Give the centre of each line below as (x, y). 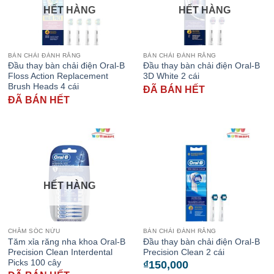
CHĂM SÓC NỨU (34, 231)
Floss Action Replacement (58, 76)
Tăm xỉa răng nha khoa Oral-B (66, 242)
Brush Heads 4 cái (43, 87)
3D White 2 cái (171, 76)
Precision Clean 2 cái (183, 252)
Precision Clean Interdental (60, 252)
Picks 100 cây (34, 262)
